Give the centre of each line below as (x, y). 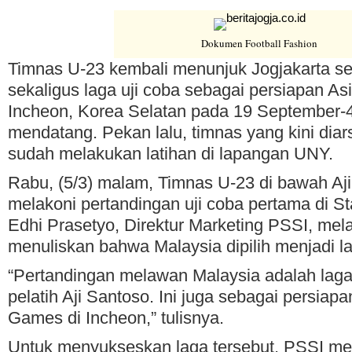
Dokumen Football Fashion (259, 44)
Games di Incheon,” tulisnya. (116, 318)
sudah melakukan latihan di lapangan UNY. (170, 154)
